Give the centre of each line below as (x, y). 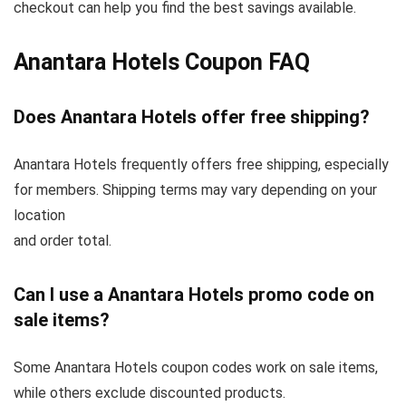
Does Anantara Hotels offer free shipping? (192, 117)
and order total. (63, 241)
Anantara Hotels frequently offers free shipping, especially (201, 164)
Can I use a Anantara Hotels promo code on (194, 295)
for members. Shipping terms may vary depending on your (195, 190)
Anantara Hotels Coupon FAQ (162, 62)
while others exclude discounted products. (150, 393)
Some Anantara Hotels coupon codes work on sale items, (196, 367)
